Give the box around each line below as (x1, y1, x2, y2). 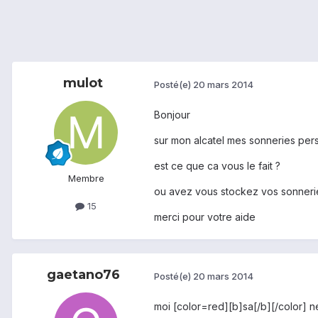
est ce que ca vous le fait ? (154, 160, 280, 172)
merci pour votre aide (154, 211, 256, 224)
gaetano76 (46, 267, 120, 283)
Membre (67, 172, 104, 185)
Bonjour (154, 109, 190, 121)
